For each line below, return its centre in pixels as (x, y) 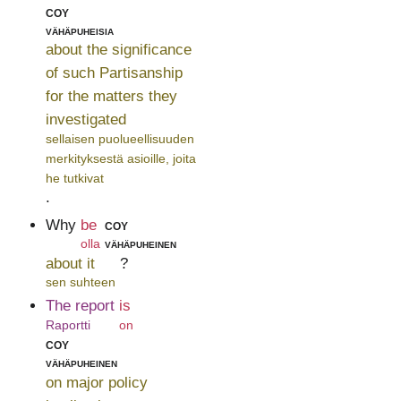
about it (70, 263)
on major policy (96, 382)
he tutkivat (74, 178)
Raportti (68, 324)
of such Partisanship (114, 73)
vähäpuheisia (79, 31)
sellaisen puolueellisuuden (119, 138)
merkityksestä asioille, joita (120, 158)
